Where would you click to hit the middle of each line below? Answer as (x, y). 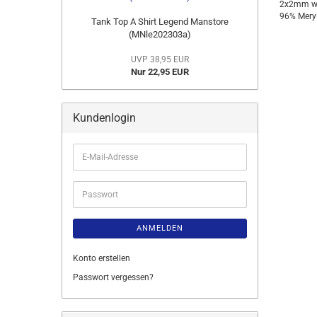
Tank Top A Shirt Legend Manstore (160, 22)
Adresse (97, 180)
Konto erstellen (102, 258)
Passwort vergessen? (113, 277)
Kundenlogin (104, 118)
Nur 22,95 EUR (160, 72)
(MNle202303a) (160, 34)
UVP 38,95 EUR (160, 59)
